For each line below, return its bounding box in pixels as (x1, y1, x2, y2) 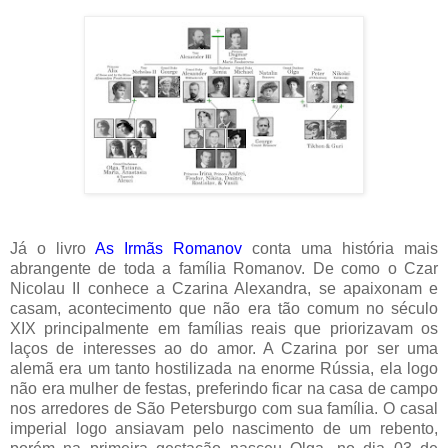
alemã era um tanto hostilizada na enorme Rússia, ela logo (10, 360, 438, 378)
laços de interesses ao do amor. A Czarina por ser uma (10, 340, 438, 358)
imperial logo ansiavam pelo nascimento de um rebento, (10, 420, 438, 438)
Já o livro (10, 240, 95, 258)
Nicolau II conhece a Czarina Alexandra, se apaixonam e (10, 280, 438, 298)
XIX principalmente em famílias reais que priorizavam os (10, 320, 438, 338)
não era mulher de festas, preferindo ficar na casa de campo (10, 380, 438, 398)
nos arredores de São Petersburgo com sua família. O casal (10, 400, 438, 418)
